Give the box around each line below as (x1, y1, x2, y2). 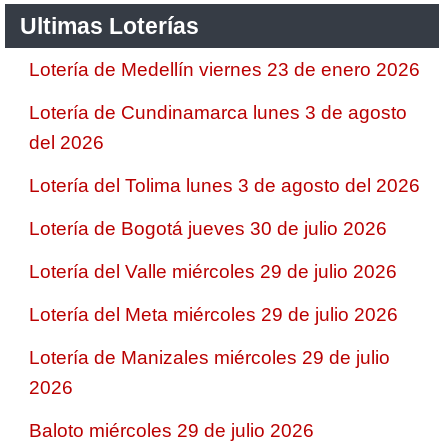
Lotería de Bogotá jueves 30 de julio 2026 (29, 218, 387, 239)
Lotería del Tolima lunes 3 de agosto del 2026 (29, 175, 420, 196)
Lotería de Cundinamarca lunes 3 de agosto (29, 102, 407, 123)
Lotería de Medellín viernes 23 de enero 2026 (29, 59, 420, 80)
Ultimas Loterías (20, 13, 199, 39)
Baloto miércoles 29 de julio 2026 (29, 420, 314, 441)
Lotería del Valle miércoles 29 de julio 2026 (29, 261, 397, 282)
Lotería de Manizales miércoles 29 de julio (29, 347, 390, 368)
